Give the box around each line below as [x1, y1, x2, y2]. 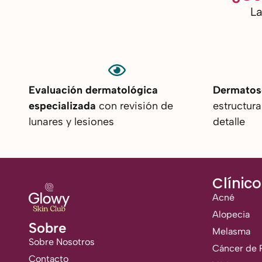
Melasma [212, 226, 250, 237]
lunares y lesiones [29, 115, 114, 129]
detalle [213, 115, 245, 129]
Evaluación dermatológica [29, 84, 158, 97]
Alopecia [212, 209, 250, 220]
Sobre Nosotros [29, 236, 95, 248]
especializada [29, 99, 96, 113]
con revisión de [96, 99, 173, 113]
